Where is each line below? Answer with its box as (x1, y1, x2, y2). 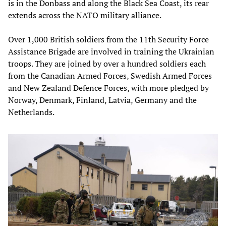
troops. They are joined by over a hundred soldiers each (8, 58, 206, 69)
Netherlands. (8, 106, 54, 118)
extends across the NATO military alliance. (8, 9, 161, 21)
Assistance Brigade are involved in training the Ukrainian (8, 45, 214, 57)
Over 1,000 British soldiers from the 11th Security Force (8, 33, 209, 45)
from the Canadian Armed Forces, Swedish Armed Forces (8, 70, 212, 81)
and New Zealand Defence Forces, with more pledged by (8, 82, 209, 93)
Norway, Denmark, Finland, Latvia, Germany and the (8, 94, 197, 105)
